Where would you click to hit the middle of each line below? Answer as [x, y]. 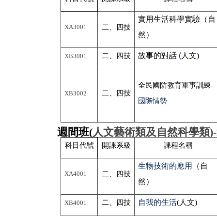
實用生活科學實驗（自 [177, 19]
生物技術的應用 [165, 166]
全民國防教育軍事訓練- [176, 85]
